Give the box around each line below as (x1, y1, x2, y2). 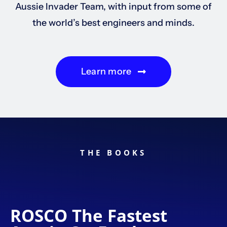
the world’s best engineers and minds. (32, 17, 195, 28)
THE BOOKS (80, 147, 147, 158)
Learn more (81, 65, 132, 77)
